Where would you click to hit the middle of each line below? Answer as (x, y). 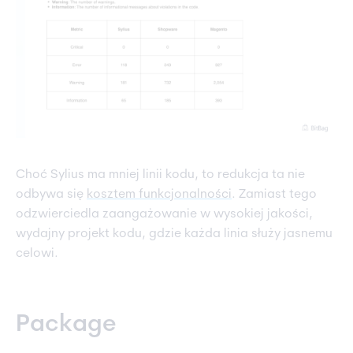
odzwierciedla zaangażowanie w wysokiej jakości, (164, 215)
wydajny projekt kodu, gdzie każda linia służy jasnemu (174, 234)
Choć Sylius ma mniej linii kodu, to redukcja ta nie (160, 175)
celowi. (37, 254)
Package (66, 325)
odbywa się (51, 195)
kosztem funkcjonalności (159, 195)
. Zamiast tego (274, 195)
